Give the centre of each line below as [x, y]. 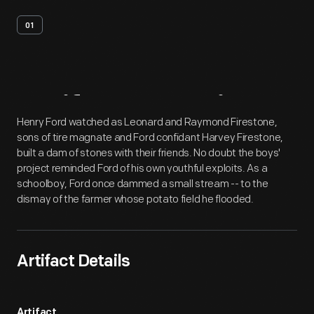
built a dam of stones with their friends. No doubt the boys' [149, 153]
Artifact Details [73, 262]
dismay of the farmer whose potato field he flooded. [135, 199]
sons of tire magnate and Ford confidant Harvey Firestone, [150, 138]
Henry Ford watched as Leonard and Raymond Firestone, [147, 122]
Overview [199, 111]
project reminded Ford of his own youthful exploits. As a [142, 169]
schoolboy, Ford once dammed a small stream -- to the [143, 184]
